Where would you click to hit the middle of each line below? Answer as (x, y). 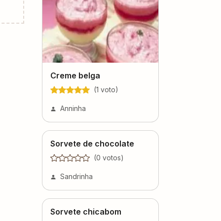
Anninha (73, 108)
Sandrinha (76, 176)
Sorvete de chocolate (92, 143)
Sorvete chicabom (86, 211)
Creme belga (75, 75)
